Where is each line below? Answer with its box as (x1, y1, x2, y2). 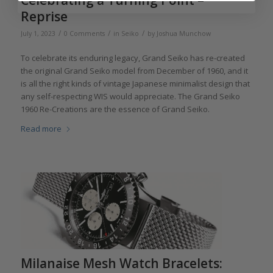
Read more (20, 123, 62, 134)
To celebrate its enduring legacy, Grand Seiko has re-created (20, 52, 245, 63)
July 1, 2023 (20, 29, 55, 38)
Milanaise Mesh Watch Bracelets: (20, 254, 222, 272)
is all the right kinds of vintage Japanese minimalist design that (20, 77, 250, 89)
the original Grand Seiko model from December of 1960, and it (20, 65, 248, 76)
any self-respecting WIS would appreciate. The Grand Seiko (20, 90, 240, 102)
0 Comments (63, 29, 105, 38)
